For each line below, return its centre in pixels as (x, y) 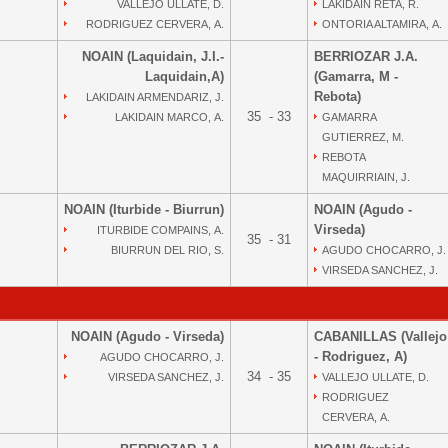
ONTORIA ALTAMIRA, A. (382, 24)
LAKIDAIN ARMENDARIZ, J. (155, 97)
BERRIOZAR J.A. (366, 56)
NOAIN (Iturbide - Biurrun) (144, 209)
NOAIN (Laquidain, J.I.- (153, 56)
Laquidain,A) (184, 76)
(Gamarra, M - (356, 76)
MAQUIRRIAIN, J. (366, 177)
